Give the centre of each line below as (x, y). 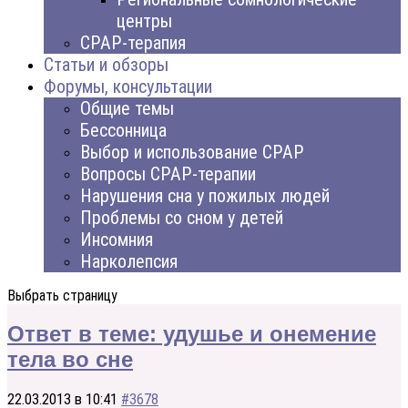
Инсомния (117, 239)
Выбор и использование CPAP (192, 152)
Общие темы (127, 108)
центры (144, 20)
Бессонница (123, 130)
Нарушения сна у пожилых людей (205, 195)
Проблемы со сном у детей (182, 217)
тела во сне (70, 360)
